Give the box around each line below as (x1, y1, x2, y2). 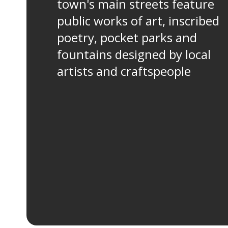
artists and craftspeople (57, 63, 191, 79)
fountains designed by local (57, 46, 211, 63)
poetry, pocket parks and (57, 29, 197, 46)
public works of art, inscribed (57, 12, 219, 29)
